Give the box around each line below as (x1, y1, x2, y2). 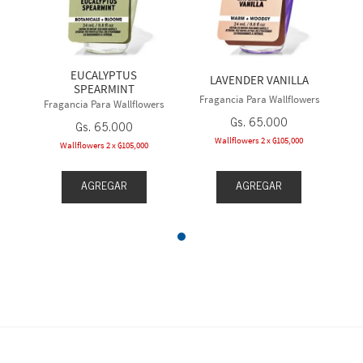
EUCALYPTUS (70, 66, 138, 83)
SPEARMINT (73, 80, 135, 96)
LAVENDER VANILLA (209, 71, 309, 88)
